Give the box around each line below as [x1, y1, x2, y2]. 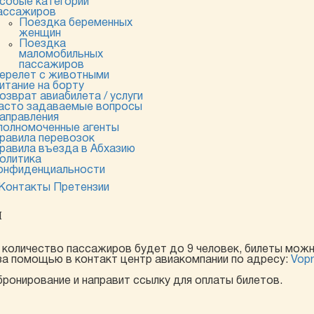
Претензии [53, 183, 109, 193]
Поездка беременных [18, 18, 132, 28]
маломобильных [18, 50, 103, 60]
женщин [18, 29, 61, 39]
